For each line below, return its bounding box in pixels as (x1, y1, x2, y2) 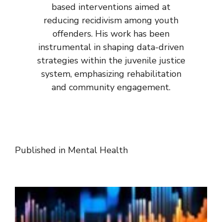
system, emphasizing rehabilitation (41, 68, 181, 80)
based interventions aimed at (52, 1, 170, 13)
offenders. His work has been (53, 28, 169, 40)
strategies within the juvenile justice (37, 55, 185, 66)
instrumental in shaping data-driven (38, 41, 184, 53)
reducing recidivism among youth (44, 14, 178, 26)
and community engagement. (52, 81, 170, 93)
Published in (15, 144, 68, 156)
